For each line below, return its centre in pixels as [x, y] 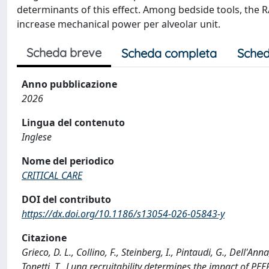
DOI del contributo [66, 199]
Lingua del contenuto [73, 122]
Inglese [37, 137]
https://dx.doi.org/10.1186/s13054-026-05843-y [123, 214]
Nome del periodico [68, 161]
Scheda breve [64, 53]
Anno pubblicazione [69, 84]
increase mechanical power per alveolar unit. [119, 24]
